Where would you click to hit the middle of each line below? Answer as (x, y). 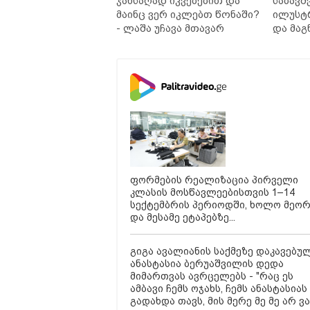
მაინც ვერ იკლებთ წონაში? (188, 15)
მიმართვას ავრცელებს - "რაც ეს (212, 276)
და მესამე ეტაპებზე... (183, 218)
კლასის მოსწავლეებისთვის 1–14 (212, 193)
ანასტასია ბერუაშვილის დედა (207, 264)
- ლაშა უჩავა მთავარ (170, 28)
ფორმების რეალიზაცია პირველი (214, 180)
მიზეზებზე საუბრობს (169, 42)
